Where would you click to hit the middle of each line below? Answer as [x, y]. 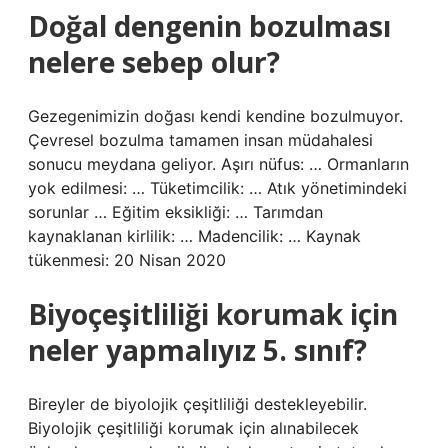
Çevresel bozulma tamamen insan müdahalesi [200, 140]
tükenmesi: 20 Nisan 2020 [127, 260]
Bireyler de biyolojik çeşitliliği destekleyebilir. [197, 404]
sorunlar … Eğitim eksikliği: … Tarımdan [175, 212]
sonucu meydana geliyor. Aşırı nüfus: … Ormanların [218, 164]
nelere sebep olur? [154, 62]
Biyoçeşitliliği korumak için [213, 314]
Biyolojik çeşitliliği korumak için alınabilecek [193, 428]
